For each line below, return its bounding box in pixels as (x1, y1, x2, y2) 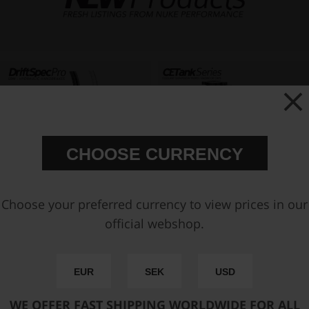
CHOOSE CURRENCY (66, 144, 243, 164)
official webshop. (105, 215, 204, 232)
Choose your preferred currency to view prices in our (1, 196, 308, 213)
